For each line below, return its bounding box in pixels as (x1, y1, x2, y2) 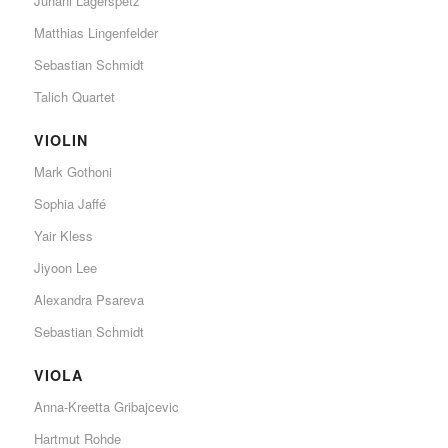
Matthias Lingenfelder (33, 22, 158, 42)
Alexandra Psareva (33, 289, 144, 309)
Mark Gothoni (33, 161, 112, 181)
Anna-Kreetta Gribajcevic (33, 396, 179, 416)
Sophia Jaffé (33, 193, 106, 213)
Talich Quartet (33, 86, 115, 106)
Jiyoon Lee (33, 257, 97, 277)
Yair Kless (33, 225, 93, 245)
